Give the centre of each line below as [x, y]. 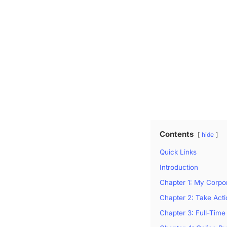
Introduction [179, 167]
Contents [176, 134]
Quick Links [178, 152]
